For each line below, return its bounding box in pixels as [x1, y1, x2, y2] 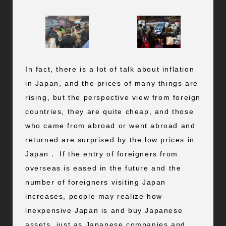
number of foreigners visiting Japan [25, 178, 166, 186]
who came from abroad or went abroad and [25, 121, 196, 130]
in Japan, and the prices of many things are [25, 79, 198, 87]
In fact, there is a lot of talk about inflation [25, 65, 195, 73]
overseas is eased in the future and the [25, 163, 182, 172]
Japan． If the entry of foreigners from [25, 149, 178, 158]
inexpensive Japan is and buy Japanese [25, 206, 183, 214]
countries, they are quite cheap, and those [25, 107, 194, 116]
